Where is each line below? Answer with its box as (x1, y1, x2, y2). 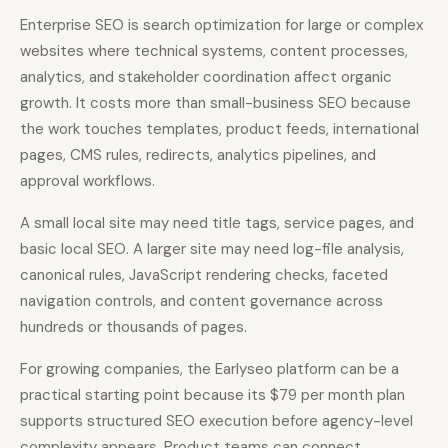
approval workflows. (20, 171, 155, 192)
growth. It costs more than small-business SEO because (20, 93, 411, 114)
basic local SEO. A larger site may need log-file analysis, (20, 239, 404, 260)
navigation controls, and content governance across (20, 291, 383, 312)
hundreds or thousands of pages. (20, 317, 247, 338)
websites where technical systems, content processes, (20, 41, 408, 62)
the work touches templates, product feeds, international (20, 119, 419, 140)
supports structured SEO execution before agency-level (20, 411, 413, 432)
